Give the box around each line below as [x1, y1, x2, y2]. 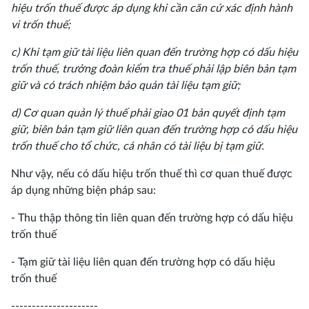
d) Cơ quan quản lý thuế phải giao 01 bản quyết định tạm [11, 108, 285, 119]
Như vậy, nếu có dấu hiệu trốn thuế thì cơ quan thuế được [11, 168, 292, 179]
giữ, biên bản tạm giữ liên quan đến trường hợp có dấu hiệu [11, 124, 297, 135]
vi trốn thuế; [11, 19, 70, 30]
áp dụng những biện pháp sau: [11, 185, 156, 196]
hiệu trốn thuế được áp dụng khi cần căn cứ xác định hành [11, 3, 292, 14]
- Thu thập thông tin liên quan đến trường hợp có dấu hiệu [11, 212, 293, 223]
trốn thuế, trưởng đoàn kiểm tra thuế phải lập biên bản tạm [11, 63, 296, 74]
